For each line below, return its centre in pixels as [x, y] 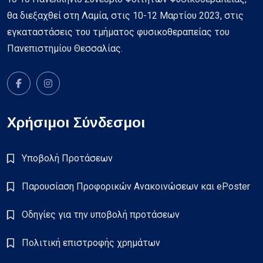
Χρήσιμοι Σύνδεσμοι [76, 123]
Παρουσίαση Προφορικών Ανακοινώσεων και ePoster [136, 187]
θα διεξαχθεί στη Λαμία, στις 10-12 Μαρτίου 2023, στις [125, 16]
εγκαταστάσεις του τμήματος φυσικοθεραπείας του [118, 32]
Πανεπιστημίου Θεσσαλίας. [65, 49]
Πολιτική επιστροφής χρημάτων [91, 243]
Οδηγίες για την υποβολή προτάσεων [101, 215]
